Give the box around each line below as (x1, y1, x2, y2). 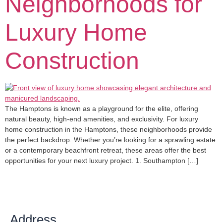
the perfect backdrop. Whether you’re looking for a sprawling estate (5, 136, 216, 144)
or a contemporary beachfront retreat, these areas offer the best (5, 146, 206, 154)
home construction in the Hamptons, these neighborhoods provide (5, 125, 212, 133)
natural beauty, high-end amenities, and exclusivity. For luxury (5, 115, 198, 123)
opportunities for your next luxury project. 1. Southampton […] (5, 157, 198, 165)
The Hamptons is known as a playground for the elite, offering (5, 105, 198, 112)
